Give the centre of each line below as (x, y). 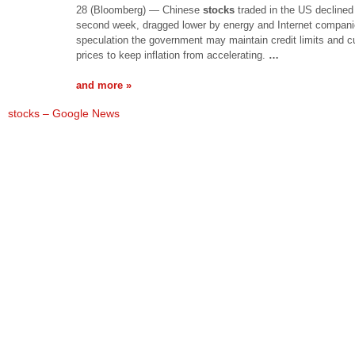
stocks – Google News (64, 113)
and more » (104, 85)
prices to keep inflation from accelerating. (172, 55)
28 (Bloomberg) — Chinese (139, 10)
